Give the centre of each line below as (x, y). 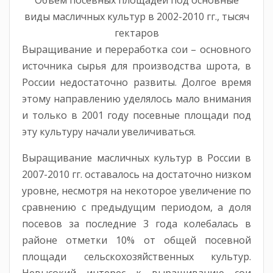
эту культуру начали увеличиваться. (109, 132)
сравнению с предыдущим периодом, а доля (136, 207)
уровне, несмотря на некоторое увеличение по (136, 191)
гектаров (136, 33)
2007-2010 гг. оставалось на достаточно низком (136, 175)
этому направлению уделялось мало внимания (136, 99)
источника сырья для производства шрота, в (136, 66)
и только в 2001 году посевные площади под (136, 115)
